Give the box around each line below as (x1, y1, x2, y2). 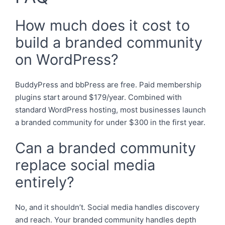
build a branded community (15, 33, 202, 51)
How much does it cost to (15, 16, 190, 34)
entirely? (15, 173, 74, 191)
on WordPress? (15, 50, 119, 68)
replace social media (15, 156, 155, 174)
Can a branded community (15, 139, 196, 157)
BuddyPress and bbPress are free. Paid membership (15, 79, 201, 89)
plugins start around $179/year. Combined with (15, 92, 182, 102)
